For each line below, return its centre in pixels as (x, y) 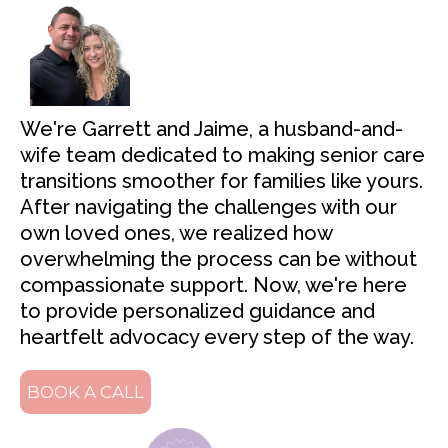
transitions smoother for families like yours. (221, 181)
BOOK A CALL (85, 392)
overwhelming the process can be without (218, 259)
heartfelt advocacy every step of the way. (217, 337)
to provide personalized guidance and (197, 311)
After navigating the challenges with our (208, 207)
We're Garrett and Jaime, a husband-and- (211, 129)
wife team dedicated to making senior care (222, 155)
